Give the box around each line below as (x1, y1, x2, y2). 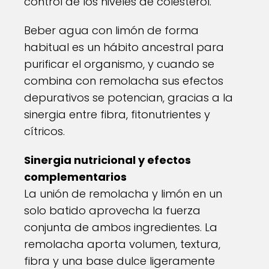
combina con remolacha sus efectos (24, 73, 223, 88)
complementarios (24, 169, 127, 184)
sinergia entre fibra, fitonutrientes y (24, 107, 210, 122)
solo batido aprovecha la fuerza (24, 203, 201, 218)
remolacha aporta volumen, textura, (24, 237, 220, 252)
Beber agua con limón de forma (24, 23, 199, 38)
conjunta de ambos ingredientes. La (24, 220, 217, 235)
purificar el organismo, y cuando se (24, 56, 214, 71)
